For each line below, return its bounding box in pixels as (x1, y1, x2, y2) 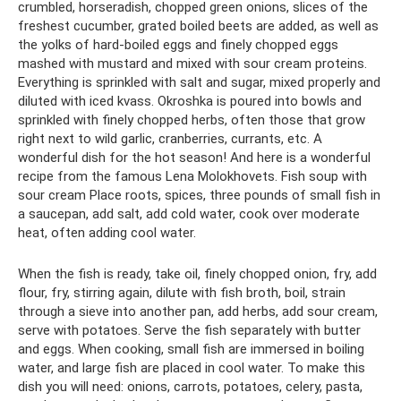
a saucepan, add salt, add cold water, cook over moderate (18, 206, 360, 222)
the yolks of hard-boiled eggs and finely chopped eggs (18, 37, 338, 53)
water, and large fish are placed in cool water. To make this (18, 360, 365, 376)
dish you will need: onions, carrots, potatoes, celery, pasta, (18, 379, 363, 395)
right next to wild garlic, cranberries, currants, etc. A (18, 131, 322, 147)
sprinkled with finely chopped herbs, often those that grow (18, 112, 365, 128)
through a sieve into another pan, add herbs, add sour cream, (18, 303, 378, 320)
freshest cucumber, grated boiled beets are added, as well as (18, 18, 379, 34)
